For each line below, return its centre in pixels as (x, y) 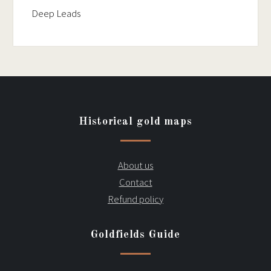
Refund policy (135, 199)
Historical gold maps (135, 122)
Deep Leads (57, 13)
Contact (135, 182)
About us (135, 165)
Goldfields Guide (135, 235)
